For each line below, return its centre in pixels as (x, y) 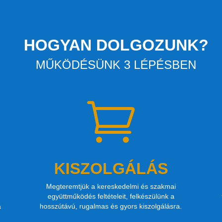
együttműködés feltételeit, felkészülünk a (111, 196)
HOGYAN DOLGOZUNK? (116, 45)
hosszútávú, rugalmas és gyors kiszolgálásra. (111, 206)
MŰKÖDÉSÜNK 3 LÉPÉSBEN (116, 64)
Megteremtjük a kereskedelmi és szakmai (111, 186)
